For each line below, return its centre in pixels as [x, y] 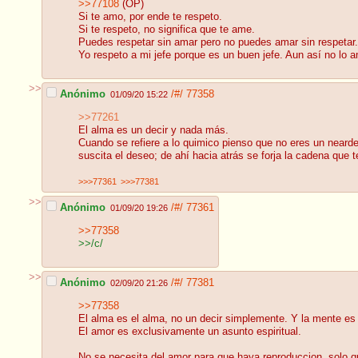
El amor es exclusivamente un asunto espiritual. [190, 332]
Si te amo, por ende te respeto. [150, 17]
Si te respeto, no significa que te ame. [167, 30]
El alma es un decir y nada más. [153, 131]
